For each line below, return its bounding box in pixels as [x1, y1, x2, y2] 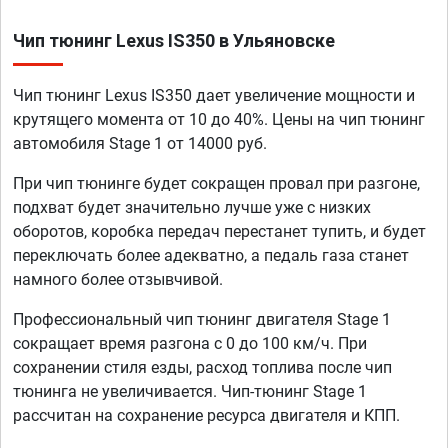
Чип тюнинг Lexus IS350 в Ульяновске [13, 30, 335, 52]
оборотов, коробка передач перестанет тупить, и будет [13, 222, 426, 242]
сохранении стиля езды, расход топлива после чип [13, 358, 392, 378]
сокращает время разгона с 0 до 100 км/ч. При [13, 334, 367, 354]
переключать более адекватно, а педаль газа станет [13, 246, 409, 266]
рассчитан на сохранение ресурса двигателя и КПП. [13, 406, 400, 426]
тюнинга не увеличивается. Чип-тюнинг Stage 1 [13, 382, 367, 402]
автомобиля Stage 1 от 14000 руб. [13, 134, 267, 154]
